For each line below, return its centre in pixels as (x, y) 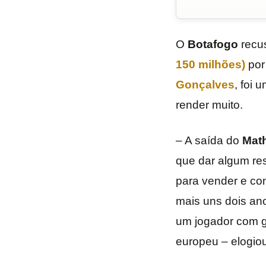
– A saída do (209, 141)
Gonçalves (205, 85)
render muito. (209, 105)
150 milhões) (210, 65)
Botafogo (213, 45)
